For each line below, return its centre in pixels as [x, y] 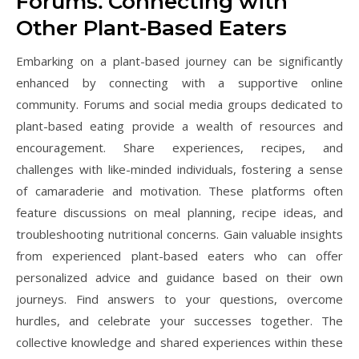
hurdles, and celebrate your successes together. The [179, 321]
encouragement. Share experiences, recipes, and [179, 147]
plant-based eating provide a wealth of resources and [179, 126]
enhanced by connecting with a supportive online [179, 83]
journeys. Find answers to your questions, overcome [179, 299]
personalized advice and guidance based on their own [179, 277]
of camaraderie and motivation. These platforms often [179, 191]
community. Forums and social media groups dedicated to [179, 104]
